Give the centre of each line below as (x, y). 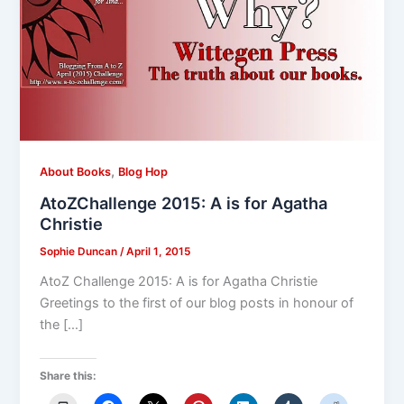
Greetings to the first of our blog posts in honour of (197, 303)
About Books (76, 172)
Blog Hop (143, 172)
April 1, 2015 (159, 251)
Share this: (69, 376)
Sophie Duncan (80, 251)
